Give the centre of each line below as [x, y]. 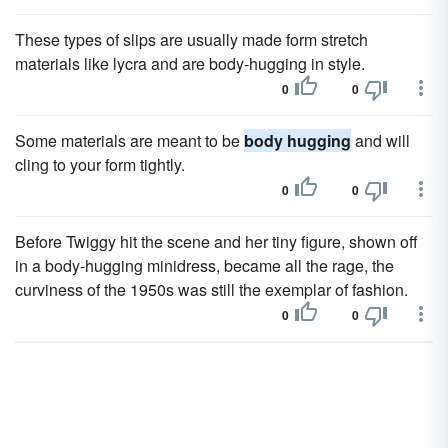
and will [380, 140]
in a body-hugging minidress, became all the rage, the [204, 265]
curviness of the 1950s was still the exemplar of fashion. [211, 289]
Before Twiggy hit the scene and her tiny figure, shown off [216, 241]
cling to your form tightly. [100, 164]
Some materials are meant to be [129, 140]
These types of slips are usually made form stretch [191, 39]
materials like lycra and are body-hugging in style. [190, 63]
